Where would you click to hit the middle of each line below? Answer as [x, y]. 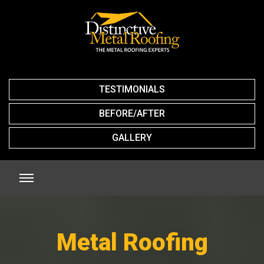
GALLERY [132, 137]
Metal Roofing [132, 242]
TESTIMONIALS [132, 89]
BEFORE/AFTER [132, 113]
